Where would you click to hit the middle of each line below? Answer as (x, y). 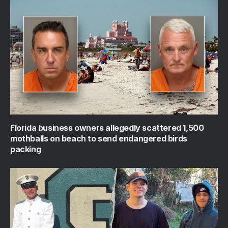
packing (26, 149)
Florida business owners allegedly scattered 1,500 (107, 127)
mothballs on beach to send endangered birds (99, 138)
